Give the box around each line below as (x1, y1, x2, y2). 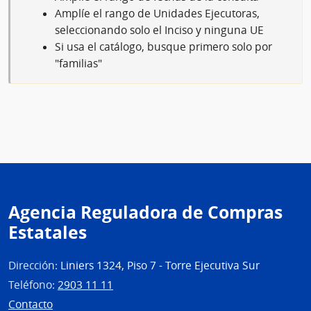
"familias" (55, 56, 102, 71)
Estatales (8, 219, 87, 244)
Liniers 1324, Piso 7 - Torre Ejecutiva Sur (60, 258, 260, 273)
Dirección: (8, 258, 60, 273)
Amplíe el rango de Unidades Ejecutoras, (55, 6, 260, 21)
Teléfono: (8, 277, 58, 292)
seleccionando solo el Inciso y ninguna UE (55, 22, 264, 37)
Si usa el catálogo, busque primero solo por (55, 39, 272, 54)
